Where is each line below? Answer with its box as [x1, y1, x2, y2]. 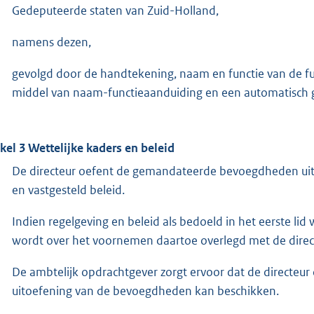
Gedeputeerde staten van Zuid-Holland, [12, 2, 219, 18]
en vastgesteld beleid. [12, 182, 125, 198]
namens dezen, [12, 34, 91, 50]
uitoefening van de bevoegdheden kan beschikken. [12, 282, 279, 299]
